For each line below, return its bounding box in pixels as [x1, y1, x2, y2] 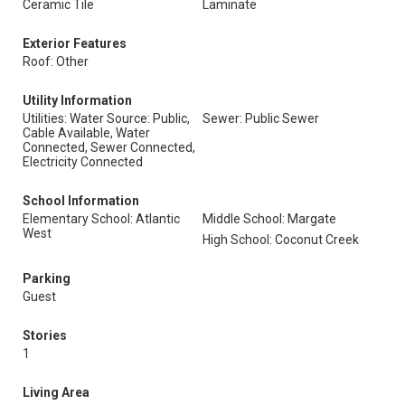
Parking [23, 271, 71, 286]
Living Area [23, 385, 89, 400]
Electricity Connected [23, 155, 143, 169]
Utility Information [23, 93, 132, 108]
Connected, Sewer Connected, [23, 140, 195, 155]
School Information [23, 193, 139, 208]
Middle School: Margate [202, 212, 336, 226]
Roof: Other [23, 54, 89, 69]
